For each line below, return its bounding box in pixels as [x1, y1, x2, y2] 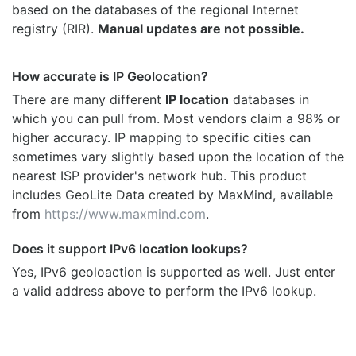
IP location [165, 91, 229, 107]
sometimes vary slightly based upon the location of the [12, 148, 344, 164]
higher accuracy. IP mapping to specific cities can [12, 129, 311, 145]
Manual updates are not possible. [98, 20, 304, 37]
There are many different [12, 91, 165, 107]
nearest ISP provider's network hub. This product [12, 167, 307, 184]
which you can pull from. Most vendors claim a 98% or [12, 110, 340, 126]
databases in [229, 91, 309, 107]
